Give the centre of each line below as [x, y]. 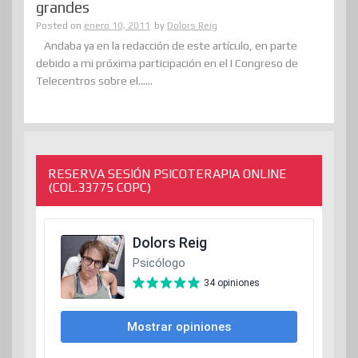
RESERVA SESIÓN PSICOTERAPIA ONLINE [167, 173]
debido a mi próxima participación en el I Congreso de [167, 63]
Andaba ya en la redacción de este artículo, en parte [171, 45]
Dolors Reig [192, 25]
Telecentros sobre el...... [94, 80]
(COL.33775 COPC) [99, 187]
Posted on [60, 25]
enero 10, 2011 [117, 25]
